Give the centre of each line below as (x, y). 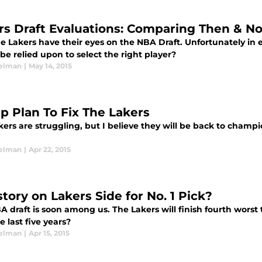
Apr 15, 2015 (49, 233)
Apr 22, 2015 (50, 150)
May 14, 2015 (50, 66)
